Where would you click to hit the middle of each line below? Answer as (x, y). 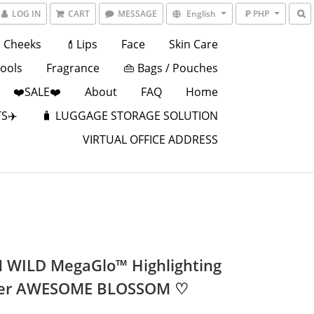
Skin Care (193, 44)
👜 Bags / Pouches (170, 68)
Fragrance (73, 68)
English (201, 14)
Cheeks (22, 44)
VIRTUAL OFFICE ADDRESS (150, 139)
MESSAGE (137, 14)
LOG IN (26, 14)
